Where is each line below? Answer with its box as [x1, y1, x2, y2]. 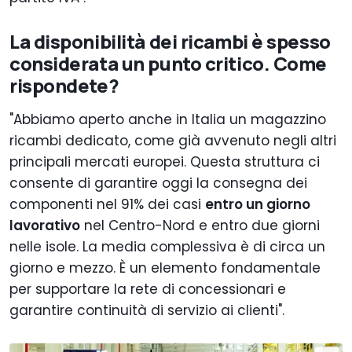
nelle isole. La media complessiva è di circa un [9, 237, 325, 257]
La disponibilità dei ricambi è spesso [9, 28, 331, 55]
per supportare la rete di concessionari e [9, 280, 286, 299]
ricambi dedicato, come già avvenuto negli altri [9, 131, 336, 151]
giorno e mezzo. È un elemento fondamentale [9, 258, 321, 278]
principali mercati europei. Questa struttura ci [9, 152, 320, 172]
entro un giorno [205, 195, 310, 214]
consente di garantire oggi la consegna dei [9, 174, 307, 193]
